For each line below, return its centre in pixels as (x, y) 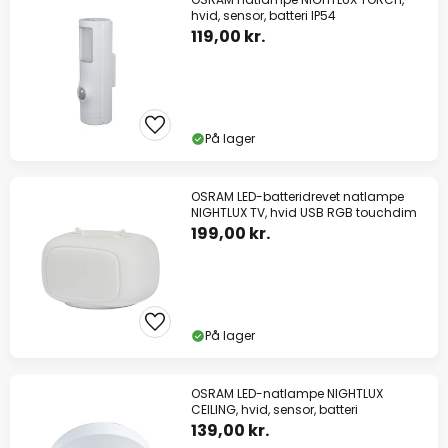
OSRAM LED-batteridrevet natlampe (297, 197)
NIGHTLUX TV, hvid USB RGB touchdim (304, 213)
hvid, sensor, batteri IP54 (263, 16)
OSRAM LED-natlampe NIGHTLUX (287, 394)
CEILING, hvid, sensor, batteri (274, 410)
